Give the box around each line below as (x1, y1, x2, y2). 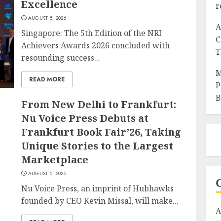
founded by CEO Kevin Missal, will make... (21, 195, 179, 206)
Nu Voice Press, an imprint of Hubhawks (21, 183, 174, 194)
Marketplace (21, 153, 89, 166)
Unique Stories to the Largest (21, 139, 174, 152)
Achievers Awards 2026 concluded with (21, 40, 170, 51)
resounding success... (21, 52, 101, 63)
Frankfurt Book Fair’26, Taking (21, 125, 182, 139)
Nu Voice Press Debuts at (21, 111, 149, 125)
